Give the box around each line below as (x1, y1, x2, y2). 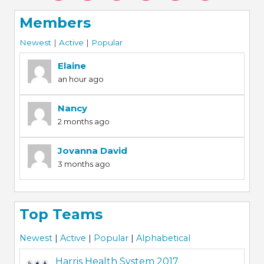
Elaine (57, 60, 86, 71)
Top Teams (19, 205, 103, 223)
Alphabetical (136, 233, 190, 244)
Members (19, 14, 91, 32)
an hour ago (57, 74, 104, 84)
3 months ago (57, 159, 110, 169)
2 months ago (57, 116, 110, 126)
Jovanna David (57, 144, 127, 156)
